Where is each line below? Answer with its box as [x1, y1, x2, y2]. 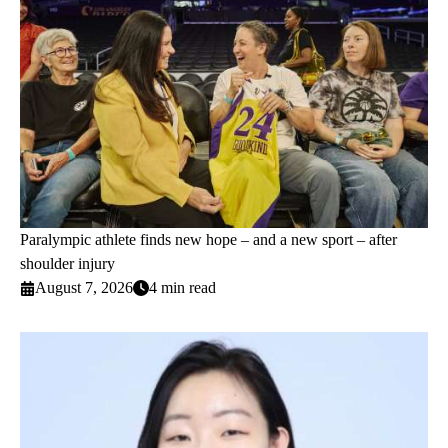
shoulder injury [20, 255, 115, 273]
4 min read [149, 279, 217, 297]
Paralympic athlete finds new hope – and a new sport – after [20, 231, 397, 249]
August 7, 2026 [35, 279, 134, 297]
